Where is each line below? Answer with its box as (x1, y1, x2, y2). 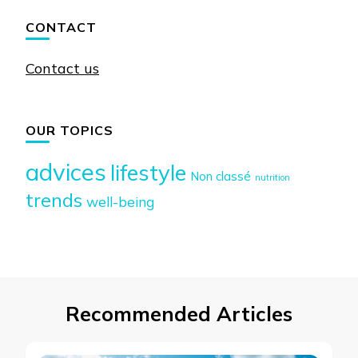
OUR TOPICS (26, 122, 113, 139)
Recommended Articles (66, 301, 292, 327)
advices (26, 157, 106, 187)
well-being (86, 193, 154, 211)
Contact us (26, 59, 99, 78)
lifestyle (110, 158, 186, 187)
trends (26, 188, 82, 213)
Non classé (190, 169, 251, 185)
